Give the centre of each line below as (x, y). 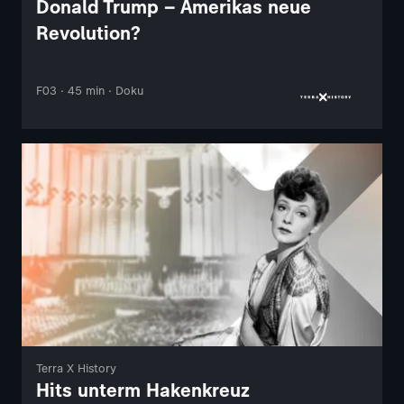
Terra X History (76, 369)
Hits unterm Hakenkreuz (143, 390)
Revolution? (88, 33)
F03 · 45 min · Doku (90, 91)
